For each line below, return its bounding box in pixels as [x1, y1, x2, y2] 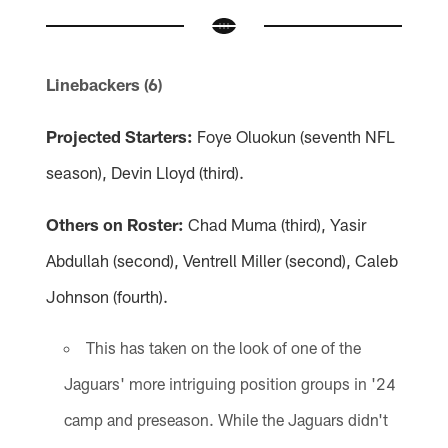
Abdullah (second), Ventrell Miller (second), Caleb [46, 250, 399, 271]
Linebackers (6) [46, 74, 163, 95]
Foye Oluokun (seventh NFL [193, 126, 396, 147]
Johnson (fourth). [46, 286, 169, 307]
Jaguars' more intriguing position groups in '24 [63, 374, 396, 394]
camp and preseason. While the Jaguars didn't [63, 410, 388, 430]
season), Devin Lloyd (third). [46, 162, 245, 183]
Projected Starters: [46, 126, 194, 147]
